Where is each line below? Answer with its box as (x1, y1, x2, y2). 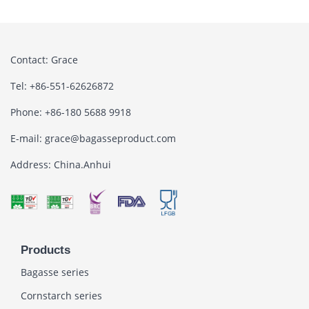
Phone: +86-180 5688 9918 (10, 105, 131, 119)
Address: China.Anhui (10, 157, 111, 171)
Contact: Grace (10, 52, 78, 66)
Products (21, 243, 70, 257)
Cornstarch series (21, 288, 102, 302)
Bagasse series (21, 265, 89, 279)
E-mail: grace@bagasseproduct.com (10, 131, 176, 145)
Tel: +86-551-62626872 (10, 79, 114, 92)
